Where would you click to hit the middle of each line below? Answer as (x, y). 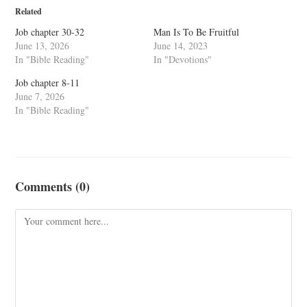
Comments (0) (53, 186)
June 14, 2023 (181, 46)
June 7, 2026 (40, 96)
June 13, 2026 (42, 46)
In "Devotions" (183, 59)
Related (29, 11)
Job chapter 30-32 (50, 32)
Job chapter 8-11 (48, 83)
